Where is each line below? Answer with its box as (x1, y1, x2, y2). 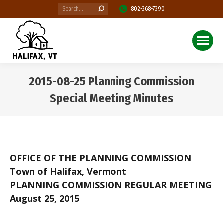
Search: (58, 4, 77, 11)
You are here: (111, 107, 168, 119)
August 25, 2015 (10, 192, 79, 204)
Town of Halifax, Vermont (10, 165, 126, 177)
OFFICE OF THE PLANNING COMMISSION (10, 152, 191, 164)
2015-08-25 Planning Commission (29, 74, 194, 88)
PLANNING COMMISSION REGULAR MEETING (10, 179, 212, 191)
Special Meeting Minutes (50, 91, 173, 105)
